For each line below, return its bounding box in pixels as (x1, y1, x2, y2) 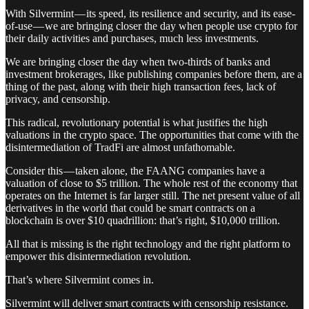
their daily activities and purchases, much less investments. (6, 32, 259, 44)
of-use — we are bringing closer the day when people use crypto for (6, 19, 297, 32)
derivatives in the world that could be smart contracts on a (6, 201, 255, 214)
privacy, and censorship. (6, 92, 110, 105)
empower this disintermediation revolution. (6, 250, 191, 262)
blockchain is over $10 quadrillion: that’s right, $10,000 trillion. (6, 214, 280, 226)
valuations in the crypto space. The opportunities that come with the (6, 128, 299, 141)
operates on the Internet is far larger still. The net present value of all (6, 189, 300, 201)
